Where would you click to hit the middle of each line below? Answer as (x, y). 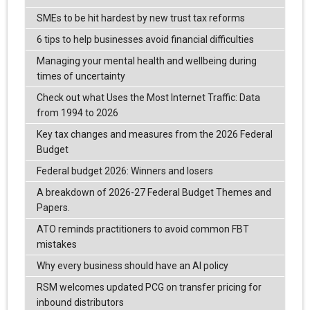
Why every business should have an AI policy (132, 265)
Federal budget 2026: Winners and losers (125, 171)
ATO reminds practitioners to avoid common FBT (143, 229)
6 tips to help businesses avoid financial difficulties (145, 39)
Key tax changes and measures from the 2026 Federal (154, 134)
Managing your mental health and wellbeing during (146, 61)
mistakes (56, 244)
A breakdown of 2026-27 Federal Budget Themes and (154, 192)
